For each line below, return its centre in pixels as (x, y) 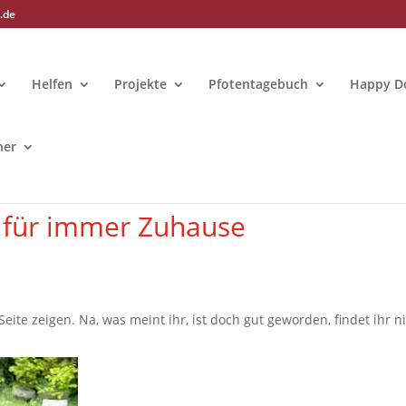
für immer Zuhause (125, 226)
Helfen (53, 84)
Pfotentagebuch (259, 84)
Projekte (141, 84)
